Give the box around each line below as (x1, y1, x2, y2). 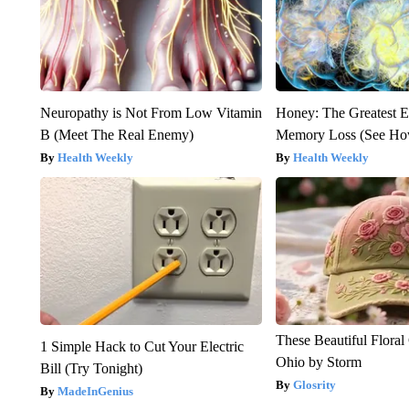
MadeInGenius (57, 383, 133, 398)
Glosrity (293, 377, 337, 392)
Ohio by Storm (276, 353, 362, 370)
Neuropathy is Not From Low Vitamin (39, 104, 262, 121)
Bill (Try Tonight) (39, 360, 142, 376)
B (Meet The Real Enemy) (39, 126, 194, 142)
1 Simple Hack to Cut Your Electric (39, 338, 244, 354)
